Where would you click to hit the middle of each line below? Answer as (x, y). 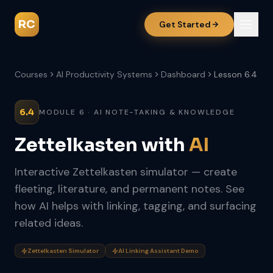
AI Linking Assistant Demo (158, 251)
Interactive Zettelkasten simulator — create (126, 172)
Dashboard (183, 74)
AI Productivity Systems (104, 74)
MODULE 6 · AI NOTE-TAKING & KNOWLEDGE (137, 112)
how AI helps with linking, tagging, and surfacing (136, 206)
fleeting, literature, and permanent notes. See (129, 189)
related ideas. (49, 223)
